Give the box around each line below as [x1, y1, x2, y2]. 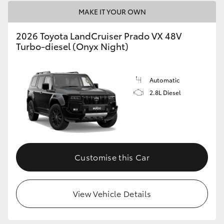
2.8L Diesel [149, 88, 181, 97]
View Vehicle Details [72, 187, 151, 199]
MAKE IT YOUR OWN [78, 6, 146, 17]
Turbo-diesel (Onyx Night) [16, 39, 128, 53]
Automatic [149, 75, 179, 84]
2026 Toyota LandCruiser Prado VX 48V [16, 29, 181, 42]
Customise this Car [74, 150, 149, 162]
